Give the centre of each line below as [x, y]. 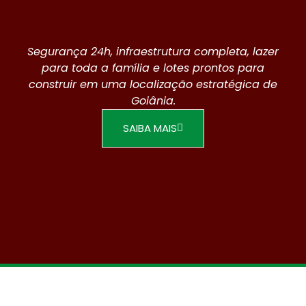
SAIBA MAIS [150, 128]
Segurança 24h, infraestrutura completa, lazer [153, 51]
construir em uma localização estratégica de [153, 84]
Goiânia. [153, 100]
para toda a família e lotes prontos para [153, 68]
